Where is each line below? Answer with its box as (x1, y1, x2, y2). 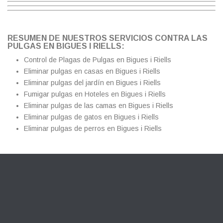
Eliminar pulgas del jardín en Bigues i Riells (23, 78, 161, 87)
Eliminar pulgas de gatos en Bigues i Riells (23, 112, 159, 121)
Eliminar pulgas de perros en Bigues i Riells (23, 124, 162, 132)
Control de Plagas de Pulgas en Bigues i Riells (23, 55, 171, 64)
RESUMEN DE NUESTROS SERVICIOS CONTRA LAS (7, 33, 208, 42)
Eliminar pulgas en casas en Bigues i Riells (23, 67, 160, 75)
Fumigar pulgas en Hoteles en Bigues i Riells (23, 90, 166, 98)
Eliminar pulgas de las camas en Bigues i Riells (23, 101, 173, 110)
